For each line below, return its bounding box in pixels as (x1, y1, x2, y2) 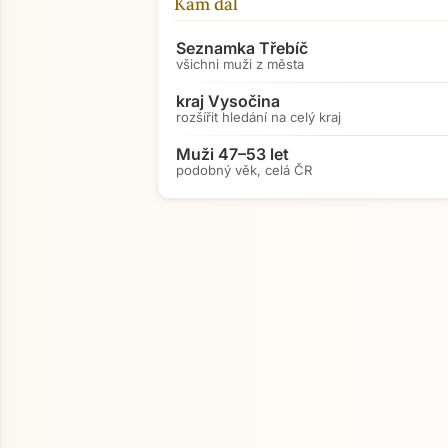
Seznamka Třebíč (176, 38, 308, 58)
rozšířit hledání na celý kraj (176, 109, 341, 125)
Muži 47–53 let (176, 144, 289, 164)
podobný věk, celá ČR (176, 162, 312, 178)
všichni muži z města (176, 56, 304, 72)
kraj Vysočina (176, 91, 280, 111)
